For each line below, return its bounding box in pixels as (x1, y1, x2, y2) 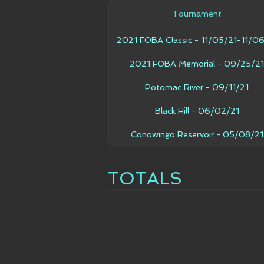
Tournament (172, 8, 222, 18)
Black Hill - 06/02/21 (154, 105, 239, 115)
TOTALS (107, 168, 182, 189)
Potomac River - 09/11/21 (145, 82, 249, 92)
